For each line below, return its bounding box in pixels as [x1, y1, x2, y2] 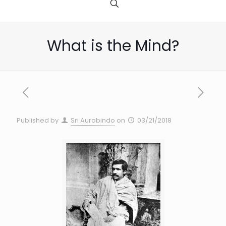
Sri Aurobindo [71, 116, 116, 126]
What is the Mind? [47, 35, 179, 57]
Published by [17, 116, 59, 126]
